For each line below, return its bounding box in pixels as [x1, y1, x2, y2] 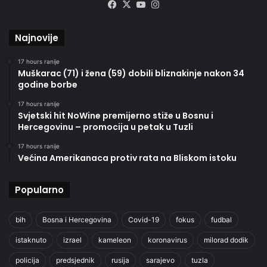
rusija [111, 255, 129, 265]
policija [15, 255, 39, 265]
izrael [63, 235, 82, 244]
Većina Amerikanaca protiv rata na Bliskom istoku [18, 151, 237, 164]
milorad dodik [204, 235, 249, 244]
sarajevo [146, 255, 175, 265]
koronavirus [148, 235, 187, 244]
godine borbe [18, 78, 77, 91]
